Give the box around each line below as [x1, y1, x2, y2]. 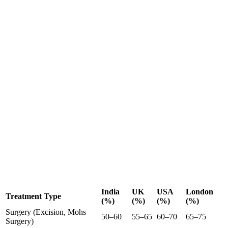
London [186, 187, 213, 196]
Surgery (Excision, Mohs [6, 208, 86, 217]
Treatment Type [6, 192, 61, 201]
